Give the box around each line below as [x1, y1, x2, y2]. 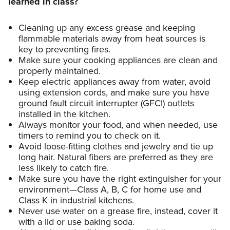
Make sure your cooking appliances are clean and [18, 53, 218, 67]
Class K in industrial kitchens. [18, 193, 134, 207]
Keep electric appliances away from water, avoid [18, 74, 210, 88]
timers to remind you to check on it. [18, 128, 161, 142]
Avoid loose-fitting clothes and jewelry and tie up [18, 139, 213, 153]
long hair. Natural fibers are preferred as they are [18, 150, 213, 164]
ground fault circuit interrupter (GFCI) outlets [18, 96, 194, 110]
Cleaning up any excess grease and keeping [18, 21, 195, 34]
